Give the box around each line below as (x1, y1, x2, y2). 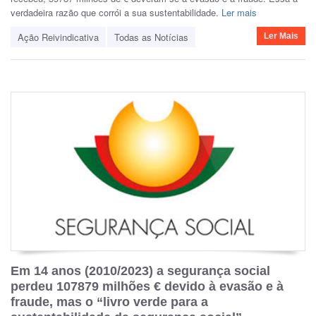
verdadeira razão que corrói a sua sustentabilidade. (11, 6, 221, 20)
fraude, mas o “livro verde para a (11, 294, 208, 309)
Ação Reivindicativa (18, 30, 99, 44)
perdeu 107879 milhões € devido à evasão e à (11, 279, 284, 293)
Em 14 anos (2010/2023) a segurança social (11, 263, 270, 278)
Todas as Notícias (114, 30, 188, 44)
